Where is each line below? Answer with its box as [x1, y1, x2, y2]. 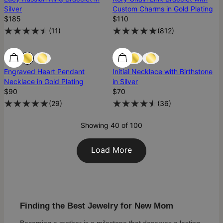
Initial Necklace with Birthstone [112, 67, 213, 76]
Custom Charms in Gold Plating [112, 4, 213, 13]
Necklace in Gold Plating [4, 77, 84, 86]
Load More [91, 145, 132, 155]
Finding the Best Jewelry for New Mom [20, 201, 173, 211]
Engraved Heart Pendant [4, 67, 85, 76]
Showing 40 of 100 [81, 121, 142, 130]
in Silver [112, 77, 138, 86]
